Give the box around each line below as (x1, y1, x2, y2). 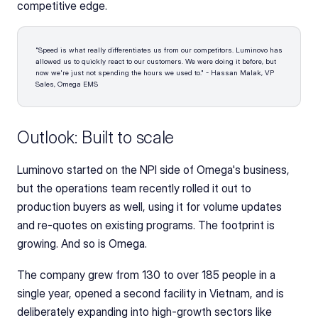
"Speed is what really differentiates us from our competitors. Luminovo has (35, 45, 283, 54)
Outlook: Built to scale (17, 127, 175, 148)
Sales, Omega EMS (35, 79, 98, 88)
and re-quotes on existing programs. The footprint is (17, 218, 275, 232)
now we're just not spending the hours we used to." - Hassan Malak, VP (35, 68, 274, 77)
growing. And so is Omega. (17, 236, 150, 251)
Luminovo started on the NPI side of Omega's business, (17, 163, 290, 177)
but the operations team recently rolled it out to (17, 181, 251, 195)
